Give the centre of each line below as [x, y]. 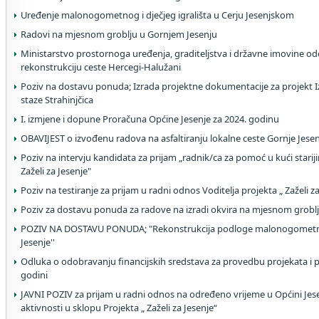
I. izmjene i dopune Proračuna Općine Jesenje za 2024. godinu [150, 119]
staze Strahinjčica [57, 100]
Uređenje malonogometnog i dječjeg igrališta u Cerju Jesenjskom [157, 15]
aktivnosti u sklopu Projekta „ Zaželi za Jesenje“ [119, 308]
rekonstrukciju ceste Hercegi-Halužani [101, 67]
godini [34, 275]
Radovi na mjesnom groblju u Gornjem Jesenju [119, 34]
